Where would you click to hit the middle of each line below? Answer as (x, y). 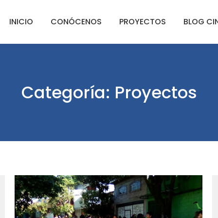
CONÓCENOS (76, 22)
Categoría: (68, 92)
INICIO (21, 22)
